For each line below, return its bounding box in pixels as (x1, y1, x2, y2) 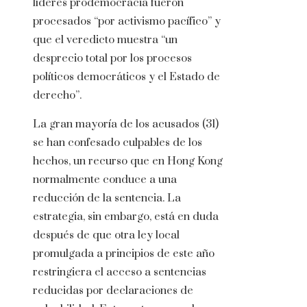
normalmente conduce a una (33, 173, 177, 187)
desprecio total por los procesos (33, 51, 192, 66)
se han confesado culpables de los (33, 136, 202, 150)
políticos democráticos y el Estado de (33, 70, 220, 84)
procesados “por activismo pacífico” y (33, 14, 221, 29)
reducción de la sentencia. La (33, 191, 181, 206)
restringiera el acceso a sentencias (33, 265, 206, 280)
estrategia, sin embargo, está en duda (33, 210, 219, 224)
